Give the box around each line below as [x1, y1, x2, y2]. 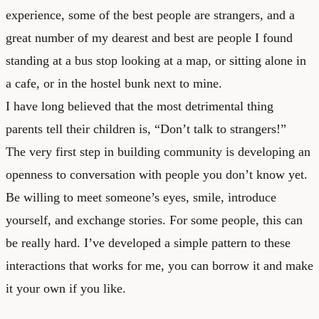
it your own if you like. [6, 281, 126, 296]
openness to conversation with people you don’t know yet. [6, 167, 308, 182]
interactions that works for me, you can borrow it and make [6, 258, 313, 273]
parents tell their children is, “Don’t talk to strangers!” [6, 121, 286, 136]
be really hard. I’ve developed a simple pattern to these [6, 235, 291, 250]
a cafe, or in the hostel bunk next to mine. [6, 75, 222, 90]
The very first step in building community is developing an [6, 144, 310, 159]
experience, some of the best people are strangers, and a [6, 7, 295, 22]
